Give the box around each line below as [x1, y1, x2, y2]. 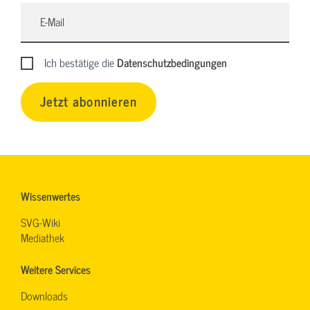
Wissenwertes [21, 186, 80, 205]
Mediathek [21, 228, 64, 246]
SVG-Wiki [21, 212, 60, 231]
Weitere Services [21, 259, 91, 278]
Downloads [21, 286, 68, 304]
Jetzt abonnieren [40, 90, 137, 112]
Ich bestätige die [44, 53, 118, 71]
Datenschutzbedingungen [117, 53, 228, 71]
